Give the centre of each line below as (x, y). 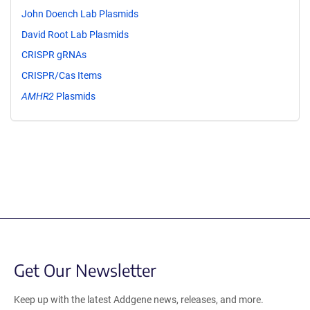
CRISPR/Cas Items (62, 76)
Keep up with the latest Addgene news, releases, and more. (139, 299)
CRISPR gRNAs (54, 55)
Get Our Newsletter (85, 270)
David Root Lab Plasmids (75, 34)
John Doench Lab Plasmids (80, 13)
